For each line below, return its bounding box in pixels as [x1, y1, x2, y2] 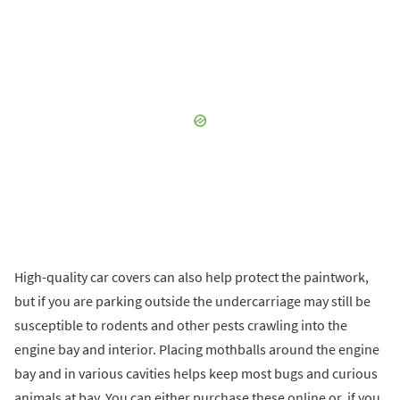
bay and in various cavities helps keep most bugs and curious [14, 363, 378, 382]
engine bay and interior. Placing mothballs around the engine [14, 339, 379, 358]
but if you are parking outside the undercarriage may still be [14, 291, 371, 310]
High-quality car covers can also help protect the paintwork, [14, 267, 369, 286]
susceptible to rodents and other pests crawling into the [14, 315, 347, 334]
